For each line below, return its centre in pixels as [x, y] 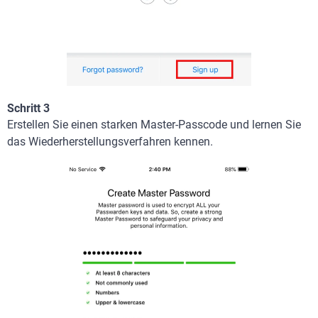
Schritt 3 [28, 108]
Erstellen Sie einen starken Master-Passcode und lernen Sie [154, 124]
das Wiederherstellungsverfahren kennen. [110, 141]
